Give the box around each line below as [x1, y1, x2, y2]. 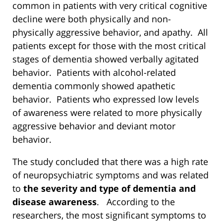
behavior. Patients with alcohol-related [12, 66, 176, 79]
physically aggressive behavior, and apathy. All [12, 26, 208, 39]
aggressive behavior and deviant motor [12, 120, 175, 132]
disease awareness [12, 196, 97, 208]
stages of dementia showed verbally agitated [12, 53, 199, 65]
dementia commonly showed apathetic [12, 80, 175, 92]
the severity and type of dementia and [23, 182, 196, 195]
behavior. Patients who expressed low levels [12, 93, 199, 106]
